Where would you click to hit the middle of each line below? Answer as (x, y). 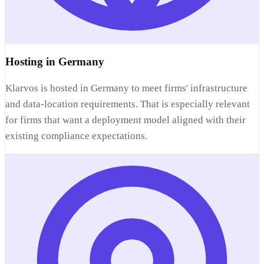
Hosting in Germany (55, 62)
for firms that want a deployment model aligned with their (126, 120)
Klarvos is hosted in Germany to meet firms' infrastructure (126, 88)
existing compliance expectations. (76, 136)
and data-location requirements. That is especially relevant (128, 104)
